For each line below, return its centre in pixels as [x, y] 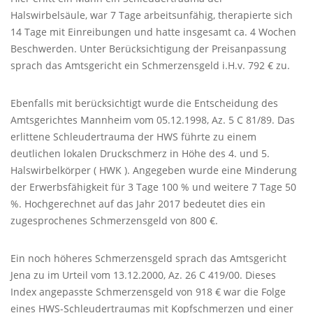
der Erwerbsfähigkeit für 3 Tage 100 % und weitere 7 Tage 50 [153, 187]
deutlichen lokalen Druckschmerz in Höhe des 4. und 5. [140, 153]
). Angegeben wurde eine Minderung [209, 170]
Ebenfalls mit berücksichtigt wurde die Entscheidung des [144, 103]
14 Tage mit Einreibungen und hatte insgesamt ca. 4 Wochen [153, 32]
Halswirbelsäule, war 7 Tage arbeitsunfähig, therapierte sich [152, 15]
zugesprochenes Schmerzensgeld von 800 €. [114, 220]
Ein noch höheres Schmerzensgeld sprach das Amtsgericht [148, 258]
